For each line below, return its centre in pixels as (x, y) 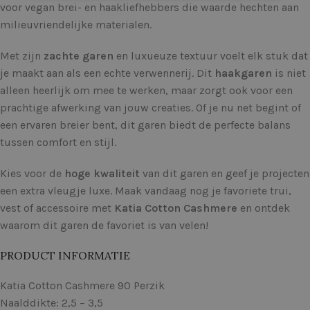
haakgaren (243, 73)
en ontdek (264, 208)
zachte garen (79, 56)
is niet (289, 73)
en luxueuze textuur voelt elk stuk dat (211, 56)
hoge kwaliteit (102, 174)
